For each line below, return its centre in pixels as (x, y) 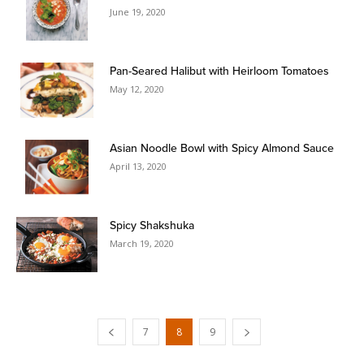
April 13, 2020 (138, 166)
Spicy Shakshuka (152, 225)
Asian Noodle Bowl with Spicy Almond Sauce (222, 147)
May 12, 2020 (137, 89)
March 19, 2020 (142, 243)
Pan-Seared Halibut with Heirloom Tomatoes (219, 70)
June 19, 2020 (138, 11)
